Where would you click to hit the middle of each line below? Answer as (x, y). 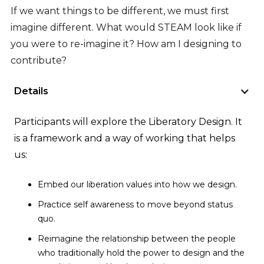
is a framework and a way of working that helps (125, 138)
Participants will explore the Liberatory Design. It (128, 121)
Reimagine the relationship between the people (137, 238)
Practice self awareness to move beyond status (135, 204)
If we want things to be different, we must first (120, 11)
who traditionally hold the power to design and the (141, 253)
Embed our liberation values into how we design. (137, 184)
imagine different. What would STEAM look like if (126, 27)
